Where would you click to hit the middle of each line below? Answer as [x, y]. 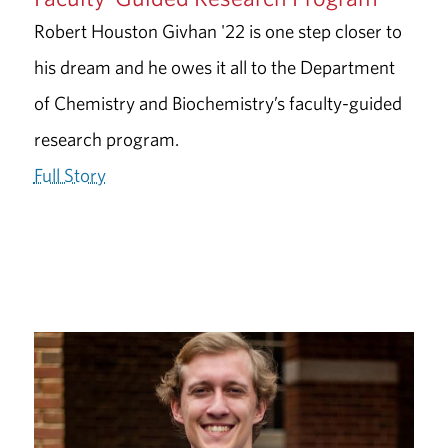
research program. [106, 138]
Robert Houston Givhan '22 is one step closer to [217, 30]
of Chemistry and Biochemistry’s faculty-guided [217, 102]
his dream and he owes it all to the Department [214, 66]
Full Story [69, 174]
